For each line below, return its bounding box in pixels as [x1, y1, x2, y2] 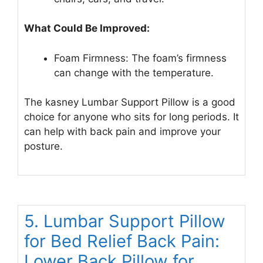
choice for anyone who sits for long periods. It [24, 111, 239, 123]
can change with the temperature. [54, 66, 214, 79]
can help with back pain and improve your [24, 126, 221, 138]
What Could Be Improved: [24, 22, 150, 35]
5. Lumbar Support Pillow [24, 210, 225, 231]
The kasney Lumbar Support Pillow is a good [24, 96, 235, 109]
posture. [24, 140, 63, 153]
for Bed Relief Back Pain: [24, 230, 220, 251]
